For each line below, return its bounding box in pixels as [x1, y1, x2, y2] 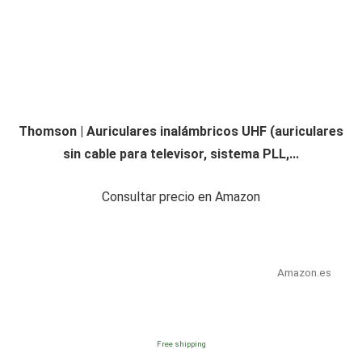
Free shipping [156, 339, 206, 349]
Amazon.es [276, 266, 331, 280]
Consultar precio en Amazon [102, 189, 260, 205]
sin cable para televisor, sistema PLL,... [63, 146, 299, 162]
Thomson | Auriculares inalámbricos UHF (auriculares [19, 124, 343, 140]
